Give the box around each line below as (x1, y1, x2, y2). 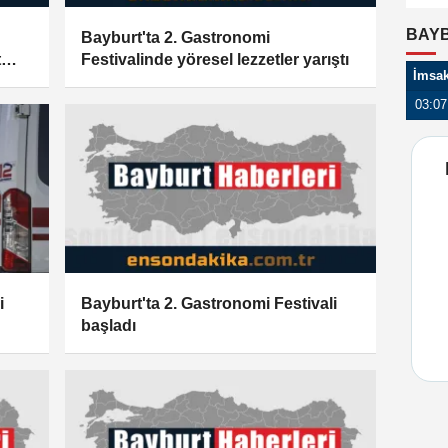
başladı (81, 316, 137, 334)
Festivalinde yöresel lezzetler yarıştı (81, 51, 350, 69)
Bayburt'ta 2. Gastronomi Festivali (81, 294, 338, 312)
